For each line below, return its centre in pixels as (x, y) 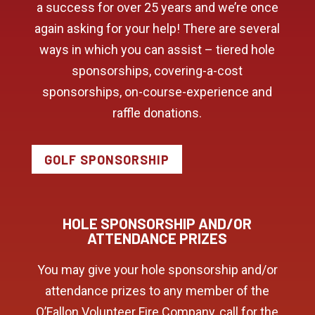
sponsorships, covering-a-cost (157, 71)
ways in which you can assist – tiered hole (157, 50)
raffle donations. (157, 113)
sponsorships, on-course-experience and (157, 92)
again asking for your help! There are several (157, 29)
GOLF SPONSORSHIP (107, 159)
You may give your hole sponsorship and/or (157, 269)
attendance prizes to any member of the (157, 290)
